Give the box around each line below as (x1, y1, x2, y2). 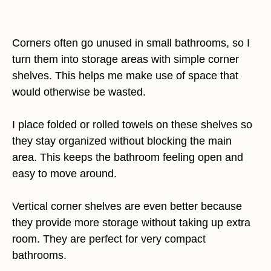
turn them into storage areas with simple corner (12, 53, 239, 66)
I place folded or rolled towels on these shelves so (12, 119, 252, 131)
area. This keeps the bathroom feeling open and (12, 151, 243, 164)
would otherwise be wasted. (12, 86, 146, 99)
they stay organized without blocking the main (12, 135, 232, 148)
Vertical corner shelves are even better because (12, 200, 242, 213)
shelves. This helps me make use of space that (12, 70, 238, 82)
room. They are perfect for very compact (12, 233, 206, 246)
